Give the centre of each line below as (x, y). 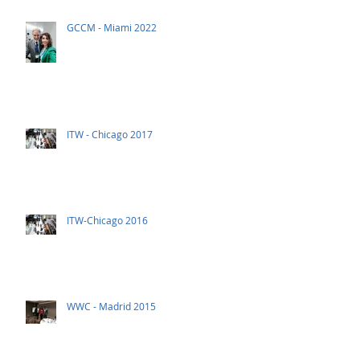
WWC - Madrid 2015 (111, 306)
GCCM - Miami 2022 (112, 27)
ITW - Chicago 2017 (110, 134)
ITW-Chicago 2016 (107, 220)
